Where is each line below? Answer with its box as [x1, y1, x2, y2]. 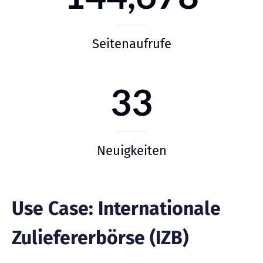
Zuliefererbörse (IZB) [12, 227, 188, 249]
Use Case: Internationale [12, 197, 221, 220]
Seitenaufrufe [92, 35, 171, 52]
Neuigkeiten [96, 142, 167, 159]
